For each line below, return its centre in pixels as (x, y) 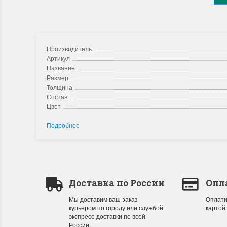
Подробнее (63, 125)
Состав (57, 97)
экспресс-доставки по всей (107, 216)
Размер (58, 77)
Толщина (60, 87)
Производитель (69, 48)
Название (61, 68)
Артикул (58, 58)
